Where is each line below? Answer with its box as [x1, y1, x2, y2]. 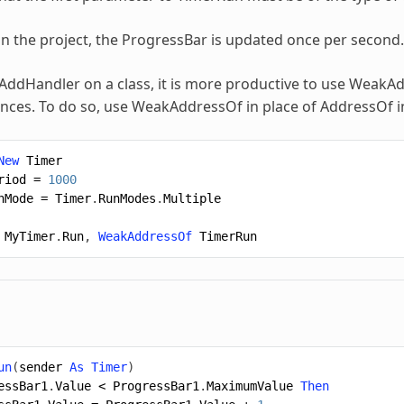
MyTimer [4, 228, 55, 243]
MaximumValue [206, 378, 293, 393]
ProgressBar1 [112, 378, 199, 393]
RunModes [97, 190, 156, 206]
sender [18, 359, 62, 374]
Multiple [162, 190, 221, 206]
